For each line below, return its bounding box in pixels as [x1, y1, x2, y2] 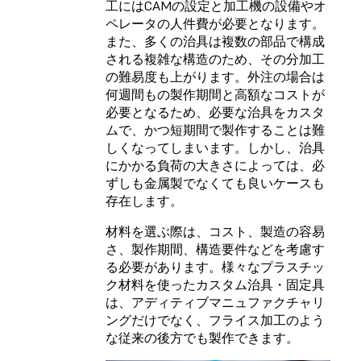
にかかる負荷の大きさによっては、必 [106, 157, 325, 174]
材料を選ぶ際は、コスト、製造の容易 [106, 223, 325, 240]
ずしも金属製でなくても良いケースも [106, 175, 325, 192]
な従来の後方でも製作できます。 [106, 330, 299, 346]
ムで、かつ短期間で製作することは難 [106, 122, 325, 139]
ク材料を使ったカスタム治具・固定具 [106, 276, 325, 293]
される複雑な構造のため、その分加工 [106, 51, 325, 68]
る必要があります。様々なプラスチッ [106, 259, 325, 276]
